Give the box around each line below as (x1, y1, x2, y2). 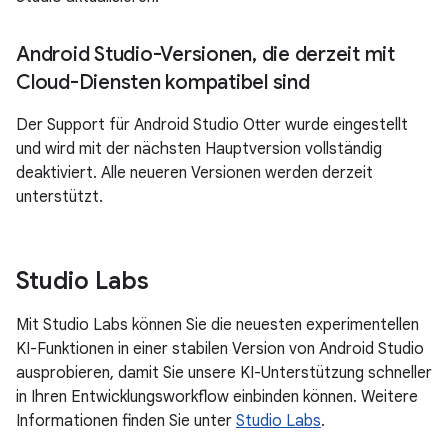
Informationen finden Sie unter (16, 411, 236, 431)
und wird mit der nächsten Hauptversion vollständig (16, 139, 382, 159)
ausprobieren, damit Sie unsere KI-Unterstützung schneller (16, 363, 432, 383)
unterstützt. (16, 187, 103, 207)
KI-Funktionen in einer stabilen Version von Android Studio (16, 339, 424, 359)
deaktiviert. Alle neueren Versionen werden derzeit (16, 163, 373, 183)
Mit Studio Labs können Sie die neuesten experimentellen (16, 315, 419, 335)
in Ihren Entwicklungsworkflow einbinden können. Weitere (16, 387, 418, 407)
